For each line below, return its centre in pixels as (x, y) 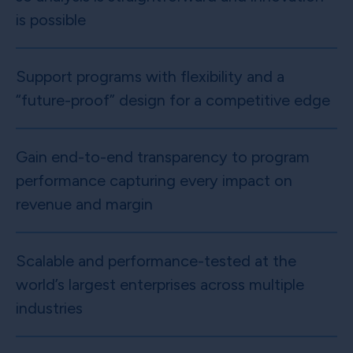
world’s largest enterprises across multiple (160, 285)
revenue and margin (84, 204)
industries (49, 308)
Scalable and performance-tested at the (156, 261)
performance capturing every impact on (154, 181)
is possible (51, 20)
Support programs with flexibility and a (150, 77)
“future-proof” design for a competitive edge (173, 100)
